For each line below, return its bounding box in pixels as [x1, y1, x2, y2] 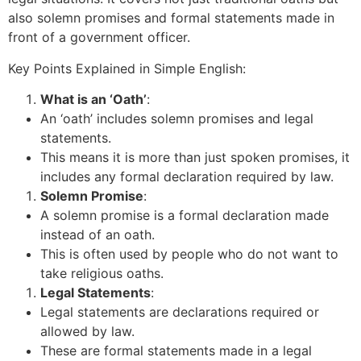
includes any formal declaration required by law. [40, 168, 334, 185]
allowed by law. [40, 323, 135, 340]
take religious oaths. [40, 265, 164, 282]
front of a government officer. [8, 29, 190, 46]
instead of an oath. [40, 226, 155, 243]
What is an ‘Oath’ [40, 91, 147, 108]
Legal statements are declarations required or [40, 304, 319, 321]
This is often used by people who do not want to [40, 246, 338, 263]
